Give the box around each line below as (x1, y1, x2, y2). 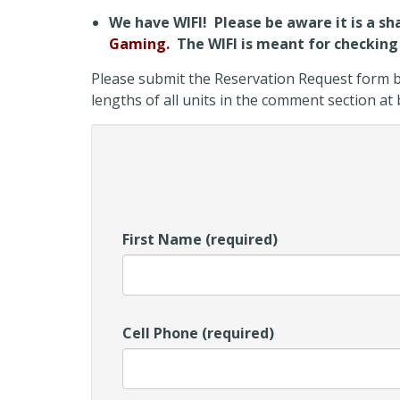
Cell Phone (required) (122, 323, 274, 343)
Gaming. (109, 34, 170, 54)
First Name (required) (122, 229, 278, 249)
